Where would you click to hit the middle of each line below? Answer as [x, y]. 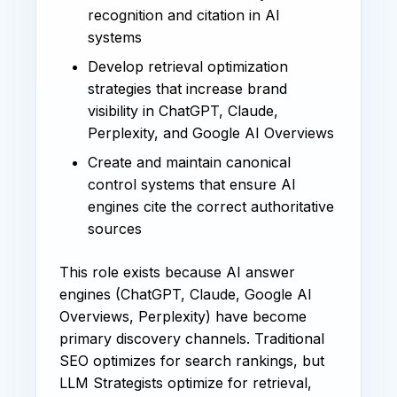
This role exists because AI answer [177, 272]
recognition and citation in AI [184, 15]
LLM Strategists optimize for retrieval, [186, 382]
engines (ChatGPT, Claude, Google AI [186, 294]
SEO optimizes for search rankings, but [192, 360]
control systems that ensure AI [192, 184]
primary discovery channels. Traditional [192, 338]
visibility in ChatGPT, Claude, [183, 110]
